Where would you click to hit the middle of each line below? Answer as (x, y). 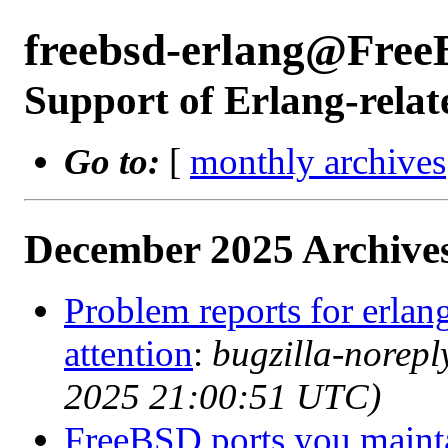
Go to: (112, 161)
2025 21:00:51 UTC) (222, 396)
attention (128, 353)
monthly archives (318, 161)
